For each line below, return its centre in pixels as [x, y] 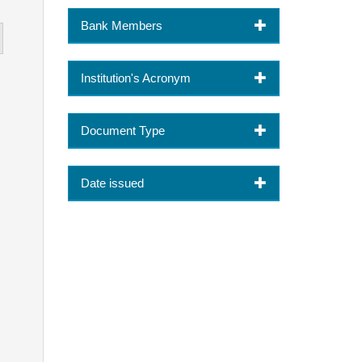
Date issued [112, 183]
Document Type [122, 130]
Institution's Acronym [135, 78]
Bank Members [121, 25]
